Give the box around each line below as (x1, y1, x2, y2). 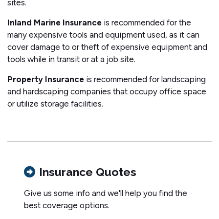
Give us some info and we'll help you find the (24, 188, 187, 198)
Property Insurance (7, 74, 84, 84)
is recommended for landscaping (84, 74, 206, 84)
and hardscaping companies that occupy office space (7, 86, 206, 96)
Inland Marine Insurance (7, 17, 102, 27)
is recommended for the (102, 17, 191, 27)
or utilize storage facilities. (7, 98, 103, 109)
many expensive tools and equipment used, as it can (7, 29, 199, 40)
